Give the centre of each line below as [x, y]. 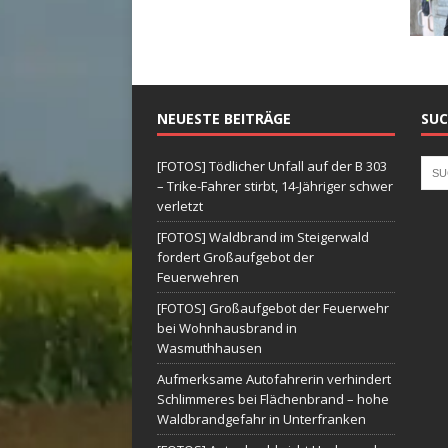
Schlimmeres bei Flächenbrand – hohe [273, 398]
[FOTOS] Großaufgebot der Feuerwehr [273, 307]
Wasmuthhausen [209, 347]
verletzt [180, 205]
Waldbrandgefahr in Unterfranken [261, 418]
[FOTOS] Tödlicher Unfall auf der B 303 [272, 165]
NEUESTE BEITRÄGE [224, 118]
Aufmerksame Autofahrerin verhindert [274, 378]
